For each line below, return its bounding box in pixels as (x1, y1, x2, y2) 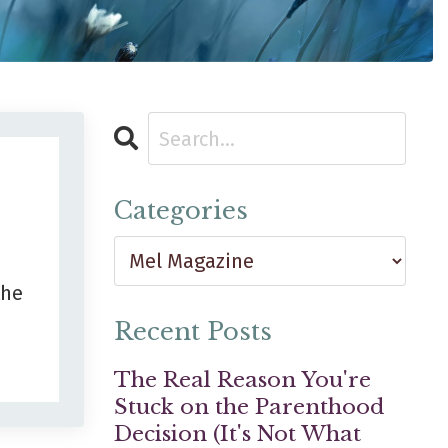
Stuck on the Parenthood (113, 394, 384, 421)
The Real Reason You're (113, 367, 371, 394)
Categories (113, 196, 248, 226)
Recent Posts (113, 317, 272, 347)
